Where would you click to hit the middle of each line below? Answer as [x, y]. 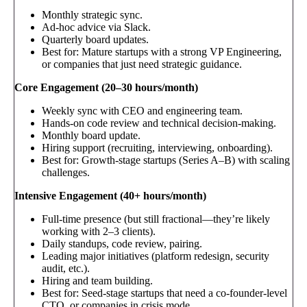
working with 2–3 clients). [99, 232]
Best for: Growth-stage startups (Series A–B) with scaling [166, 160]
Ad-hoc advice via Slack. [96, 27]
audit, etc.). [66, 269]
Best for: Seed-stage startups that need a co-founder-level [164, 293]
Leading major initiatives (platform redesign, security [156, 256]
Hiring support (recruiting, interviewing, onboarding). [157, 148]
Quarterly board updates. [95, 40]
